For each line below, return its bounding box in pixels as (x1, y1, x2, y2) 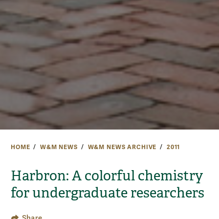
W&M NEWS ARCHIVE (88, 143, 157, 152)
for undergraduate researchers (11, 184, 204, 202)
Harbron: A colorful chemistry (11, 167, 203, 185)
